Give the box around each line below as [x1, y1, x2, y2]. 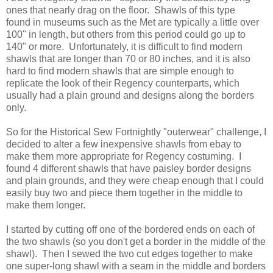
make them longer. [6, 200, 85, 211]
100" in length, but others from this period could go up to [6, 29, 246, 40]
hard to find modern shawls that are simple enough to [6, 66, 234, 77]
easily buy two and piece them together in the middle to [6, 188, 243, 199]
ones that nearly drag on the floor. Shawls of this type [6, 5, 235, 16]
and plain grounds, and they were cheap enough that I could [6, 175, 264, 186]
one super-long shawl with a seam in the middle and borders [6, 261, 266, 272]
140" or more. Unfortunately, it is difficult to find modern [6, 41, 243, 52]
